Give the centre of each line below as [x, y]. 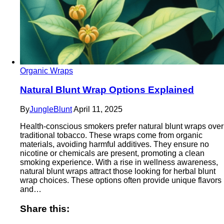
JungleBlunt [51, 109]
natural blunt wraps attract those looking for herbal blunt [118, 171]
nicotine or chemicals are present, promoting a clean [112, 153]
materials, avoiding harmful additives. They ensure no [114, 144]
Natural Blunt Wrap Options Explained [107, 90]
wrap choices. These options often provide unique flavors [121, 180]
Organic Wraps [46, 70]
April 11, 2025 [98, 109]
